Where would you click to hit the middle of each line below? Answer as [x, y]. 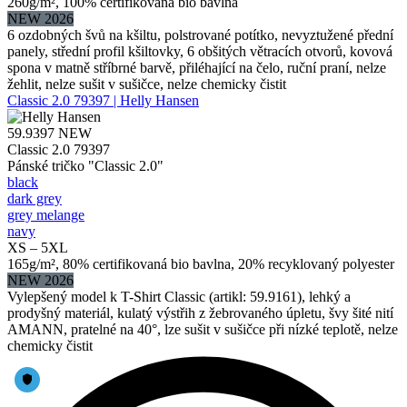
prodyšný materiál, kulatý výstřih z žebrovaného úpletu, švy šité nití [200, 313]
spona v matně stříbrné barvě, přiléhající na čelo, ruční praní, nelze [197, 67]
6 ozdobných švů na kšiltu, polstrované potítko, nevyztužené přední [200, 35]
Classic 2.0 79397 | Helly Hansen [103, 100]
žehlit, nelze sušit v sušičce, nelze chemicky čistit [147, 84]
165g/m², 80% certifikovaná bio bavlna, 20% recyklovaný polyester [201, 263]
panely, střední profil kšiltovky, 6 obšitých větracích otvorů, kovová [200, 51]
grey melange [46, 214]
